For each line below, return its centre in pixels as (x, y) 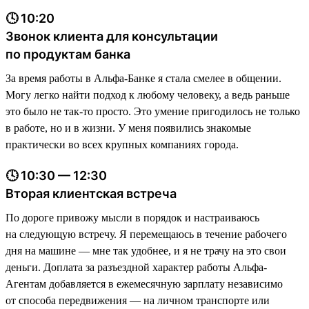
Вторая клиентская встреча (91, 193)
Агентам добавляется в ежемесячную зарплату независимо (144, 283)
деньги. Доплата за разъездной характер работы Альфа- (136, 267)
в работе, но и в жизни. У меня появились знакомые (128, 128)
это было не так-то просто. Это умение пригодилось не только (153, 111)
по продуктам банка (68, 54)
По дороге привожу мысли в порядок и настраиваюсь (132, 217)
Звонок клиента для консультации (112, 36)
